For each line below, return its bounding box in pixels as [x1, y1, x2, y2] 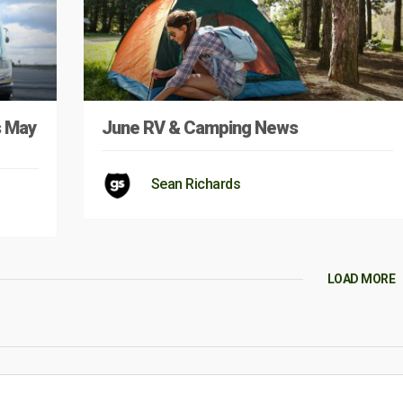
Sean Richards [150, 175, 241, 193]
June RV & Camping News [101, 116, 298, 139]
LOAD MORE [327, 271, 396, 286]
